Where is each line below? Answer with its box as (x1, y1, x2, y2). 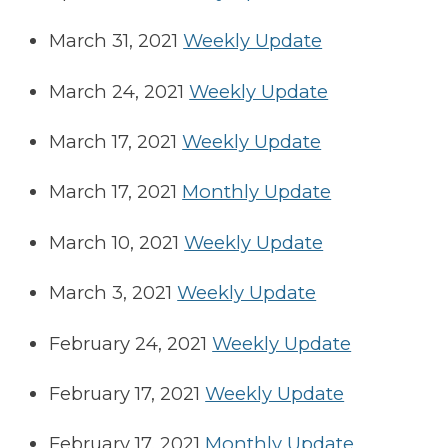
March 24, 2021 (49, 79, 185, 103)
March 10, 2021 (49, 230, 180, 254)
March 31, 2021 (49, 29, 179, 53)
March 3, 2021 (49, 281, 173, 305)
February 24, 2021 (49, 331, 208, 355)
